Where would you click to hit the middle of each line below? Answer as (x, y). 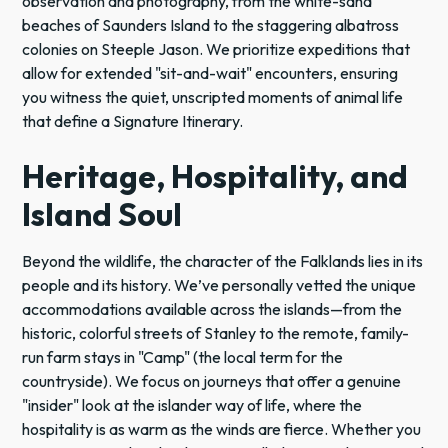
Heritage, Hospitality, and (215, 175)
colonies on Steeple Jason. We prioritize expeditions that (216, 48)
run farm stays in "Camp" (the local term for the (183, 356)
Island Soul (102, 213)
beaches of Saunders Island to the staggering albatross (211, 24)
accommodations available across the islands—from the (212, 308)
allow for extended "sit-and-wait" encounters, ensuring (210, 72)
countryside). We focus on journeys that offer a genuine (212, 380)
